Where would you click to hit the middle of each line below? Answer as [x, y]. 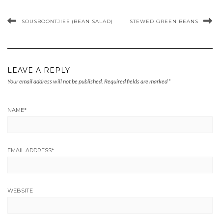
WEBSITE [20, 191]
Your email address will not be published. [55, 82]
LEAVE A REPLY [39, 70]
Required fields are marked [136, 82]
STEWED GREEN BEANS [164, 22]
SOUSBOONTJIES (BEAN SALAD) [67, 22]
